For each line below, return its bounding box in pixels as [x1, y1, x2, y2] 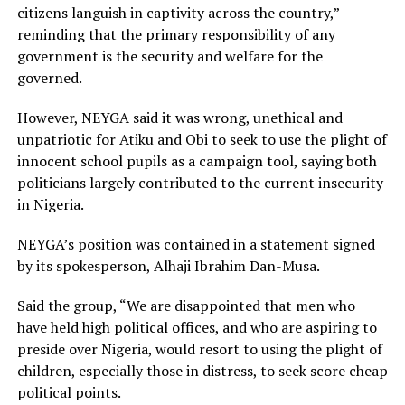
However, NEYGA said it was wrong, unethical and [16, 108, 343, 128]
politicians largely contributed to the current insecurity [16, 173, 383, 193]
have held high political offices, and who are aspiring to [16, 317, 377, 338]
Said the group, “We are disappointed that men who [16, 296, 355, 316]
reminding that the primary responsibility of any [16, 24, 335, 45]
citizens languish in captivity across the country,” [16, 3, 339, 24]
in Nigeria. [16, 194, 84, 215]
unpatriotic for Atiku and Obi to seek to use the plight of [16, 129, 387, 150]
